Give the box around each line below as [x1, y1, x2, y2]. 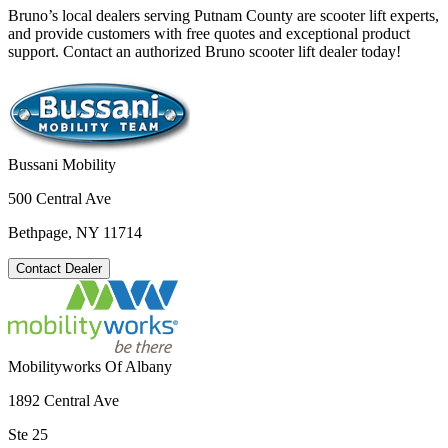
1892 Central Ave [8, 391, 119, 409]
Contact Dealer [16, 260, 102, 276]
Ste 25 [8, 425, 48, 443]
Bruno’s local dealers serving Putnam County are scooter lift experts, [8, 6, 439, 24]
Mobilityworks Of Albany [8, 357, 172, 375]
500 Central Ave [8, 189, 111, 207]
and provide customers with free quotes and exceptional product [8, 24, 410, 42]
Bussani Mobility [8, 155, 116, 173]
